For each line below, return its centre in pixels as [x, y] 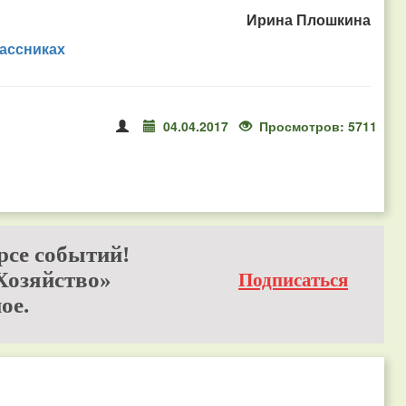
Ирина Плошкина [309, 19]
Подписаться [293, 280]
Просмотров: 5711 [318, 126]
